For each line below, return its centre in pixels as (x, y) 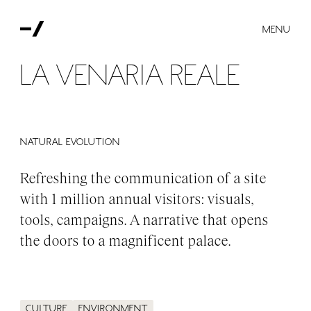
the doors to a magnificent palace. (126, 241)
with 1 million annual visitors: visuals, (137, 199)
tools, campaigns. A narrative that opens (145, 220)
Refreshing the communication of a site (144, 178)
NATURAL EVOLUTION (70, 142)
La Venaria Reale (130, 76)
